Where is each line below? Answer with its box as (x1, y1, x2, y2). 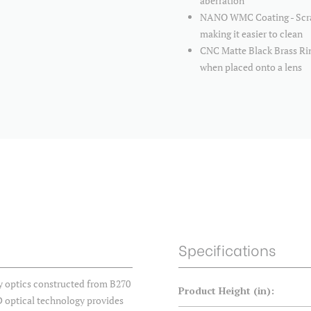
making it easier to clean (200, 27, 303, 41)
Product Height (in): (178, 284, 275, 297)
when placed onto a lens (200, 60, 303, 74)
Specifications (178, 239, 276, 261)
